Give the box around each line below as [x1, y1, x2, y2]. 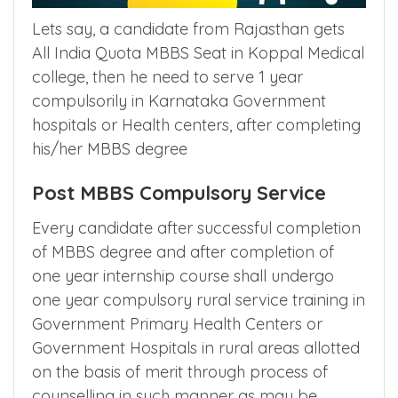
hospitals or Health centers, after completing [32, 114, 361, 135]
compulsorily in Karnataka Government [32, 90, 326, 111]
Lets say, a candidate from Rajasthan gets [32, 18, 345, 39]
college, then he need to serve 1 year [32, 66, 303, 87]
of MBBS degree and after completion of [32, 241, 334, 262]
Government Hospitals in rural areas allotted [32, 337, 360, 358]
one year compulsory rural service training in [32, 289, 365, 310]
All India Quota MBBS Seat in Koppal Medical [32, 42, 364, 63]
